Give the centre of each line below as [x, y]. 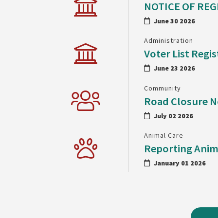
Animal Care [164, 135]
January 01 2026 [180, 163]
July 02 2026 [174, 116]
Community [163, 88]
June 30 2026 [175, 21]
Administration [169, 41]
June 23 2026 [175, 68]
